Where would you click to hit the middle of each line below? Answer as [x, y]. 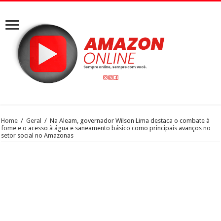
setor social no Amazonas [37, 135]
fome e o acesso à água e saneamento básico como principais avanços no [106, 128]
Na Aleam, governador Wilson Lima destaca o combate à [130, 120]
